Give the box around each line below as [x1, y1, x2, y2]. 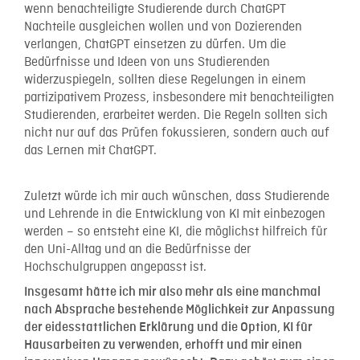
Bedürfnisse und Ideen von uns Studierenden [24, 55, 270, 72]
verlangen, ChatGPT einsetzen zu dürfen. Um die [24, 37, 286, 54]
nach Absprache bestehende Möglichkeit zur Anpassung [24, 302, 335, 317]
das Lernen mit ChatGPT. [24, 143, 160, 160]
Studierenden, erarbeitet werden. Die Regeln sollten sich [24, 108, 328, 125]
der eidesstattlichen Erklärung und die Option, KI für [24, 320, 313, 334]
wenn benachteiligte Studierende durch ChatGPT [24, 2, 286, 18]
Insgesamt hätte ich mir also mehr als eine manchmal [24, 284, 321, 299]
